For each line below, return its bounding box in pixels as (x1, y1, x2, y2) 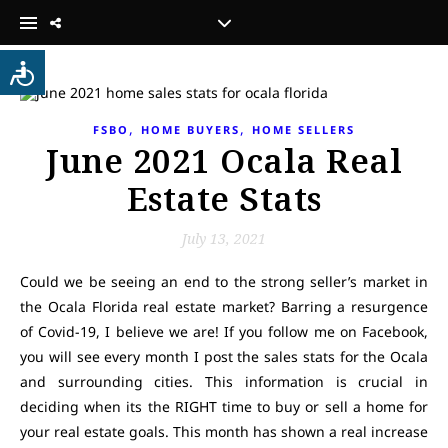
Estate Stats (126, 176, 322, 221)
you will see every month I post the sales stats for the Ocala (20, 347, 428, 366)
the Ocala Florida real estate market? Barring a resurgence (20, 297, 428, 316)
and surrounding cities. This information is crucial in (20, 372, 428, 391)
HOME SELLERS (252, 122, 355, 137)
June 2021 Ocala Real (46, 138, 402, 183)
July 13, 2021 (182, 229, 266, 248)
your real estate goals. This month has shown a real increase (20, 422, 428, 441)
